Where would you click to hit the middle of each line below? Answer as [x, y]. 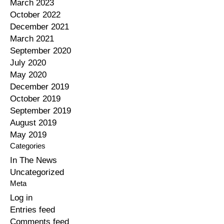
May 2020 [28, 75]
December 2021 [39, 27]
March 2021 [32, 39]
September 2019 [40, 111]
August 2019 [33, 123]
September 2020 [40, 51]
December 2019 [39, 87]
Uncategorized [37, 172]
